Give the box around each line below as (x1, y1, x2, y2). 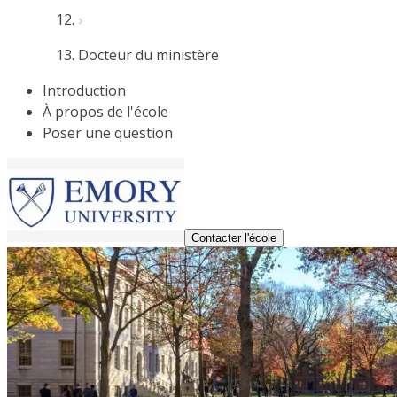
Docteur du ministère (78, 45, 219, 65)
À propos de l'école (43, 102, 168, 121)
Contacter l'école (191, 231, 276, 245)
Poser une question (43, 123, 173, 143)
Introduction (43, 81, 126, 100)
